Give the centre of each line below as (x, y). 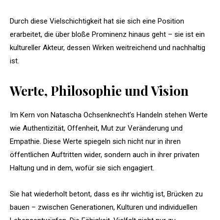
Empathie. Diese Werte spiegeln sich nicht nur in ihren (95, 141)
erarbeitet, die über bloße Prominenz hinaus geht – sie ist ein (107, 34)
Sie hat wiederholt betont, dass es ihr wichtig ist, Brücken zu (106, 194)
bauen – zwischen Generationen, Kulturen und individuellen (104, 207)
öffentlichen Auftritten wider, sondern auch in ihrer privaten (105, 154)
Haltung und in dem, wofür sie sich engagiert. (82, 168)
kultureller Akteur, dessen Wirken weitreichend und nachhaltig (108, 47)
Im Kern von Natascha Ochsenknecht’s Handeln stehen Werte (109, 115)
